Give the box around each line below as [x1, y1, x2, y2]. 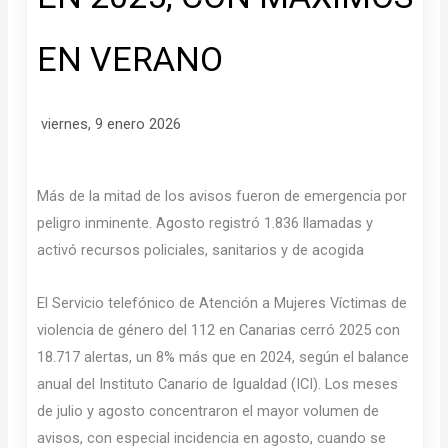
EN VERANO [37, 38, 224, 79]
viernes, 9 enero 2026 [41, 114, 182, 133]
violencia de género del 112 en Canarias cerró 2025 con [37, 320, 401, 339]
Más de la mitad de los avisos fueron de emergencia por [37, 187, 408, 206]
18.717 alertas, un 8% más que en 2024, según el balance [37, 347, 410, 366]
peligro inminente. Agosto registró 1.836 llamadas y [37, 214, 374, 233]
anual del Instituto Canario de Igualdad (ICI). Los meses [37, 374, 399, 393]
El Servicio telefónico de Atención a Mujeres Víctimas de [37, 293, 408, 312]
